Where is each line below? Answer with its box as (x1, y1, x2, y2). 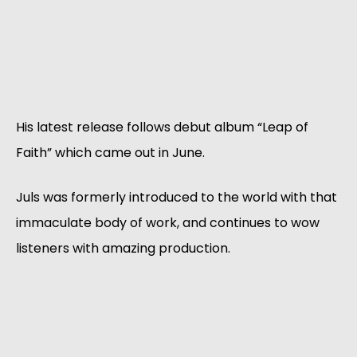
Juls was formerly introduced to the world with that (16, 187, 337, 206)
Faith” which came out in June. (16, 143, 205, 162)
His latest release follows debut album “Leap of (16, 117, 308, 136)
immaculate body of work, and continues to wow (16, 213, 320, 232)
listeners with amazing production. (16, 238, 230, 257)
